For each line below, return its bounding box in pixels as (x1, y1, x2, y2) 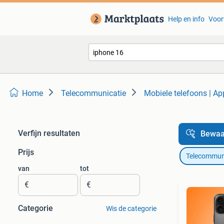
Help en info (167, 15, 204, 23)
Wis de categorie (105, 204, 156, 212)
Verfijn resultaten (18, 128, 80, 138)
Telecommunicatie (61, 88, 126, 98)
